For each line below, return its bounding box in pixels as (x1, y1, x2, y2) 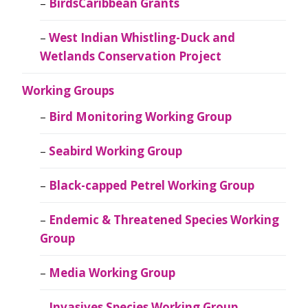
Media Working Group (48, 264, 175, 280)
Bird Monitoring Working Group (48, 108, 232, 124)
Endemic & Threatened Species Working (48, 211, 279, 228)
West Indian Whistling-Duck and (48, 29, 235, 45)
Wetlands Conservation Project (39, 47, 221, 64)
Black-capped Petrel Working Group (48, 177, 254, 193)
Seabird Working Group (48, 142, 182, 159)
